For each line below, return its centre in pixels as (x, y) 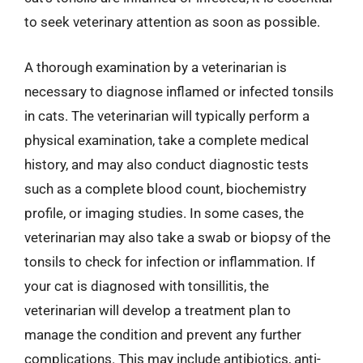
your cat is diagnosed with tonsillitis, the (147, 286)
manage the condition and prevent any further (163, 334)
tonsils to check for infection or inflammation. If (170, 261)
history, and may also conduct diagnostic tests (167, 164)
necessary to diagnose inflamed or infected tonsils (179, 91)
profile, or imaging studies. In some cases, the (164, 213)
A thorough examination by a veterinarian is (156, 67)
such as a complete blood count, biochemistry (165, 188)
